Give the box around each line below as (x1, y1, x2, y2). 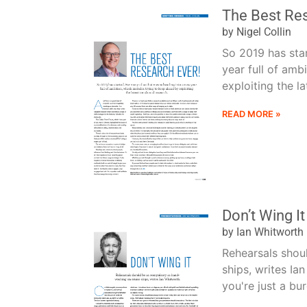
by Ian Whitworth (221, 225, 304, 238)
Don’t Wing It (221, 206, 305, 224)
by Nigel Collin (221, 25, 291, 38)
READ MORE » (221, 108, 281, 119)
